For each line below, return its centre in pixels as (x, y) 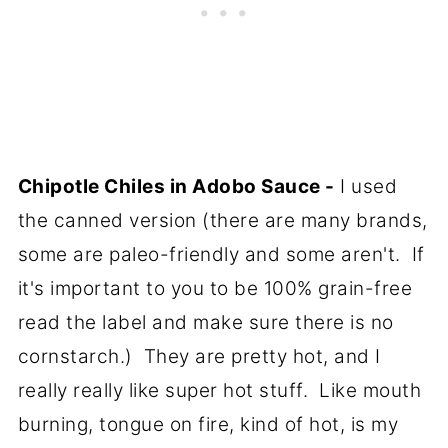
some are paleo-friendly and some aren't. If (221, 254)
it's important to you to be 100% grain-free (215, 288)
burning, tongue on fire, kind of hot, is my (208, 424)
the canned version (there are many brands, (222, 220)
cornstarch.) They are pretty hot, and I (199, 356)
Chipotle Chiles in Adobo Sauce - (176, 186)
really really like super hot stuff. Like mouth (219, 390)
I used (366, 186)
